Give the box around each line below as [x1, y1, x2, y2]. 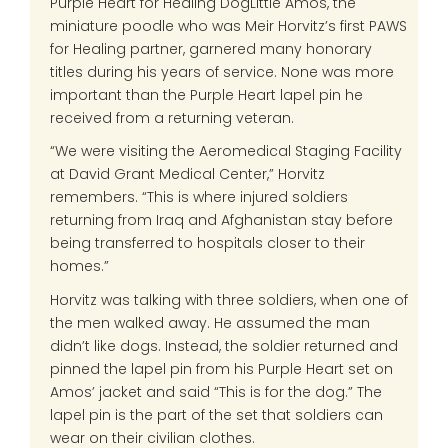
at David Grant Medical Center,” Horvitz [50, 164, 325, 184]
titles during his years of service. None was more [50, 61, 394, 82]
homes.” [50, 256, 109, 276]
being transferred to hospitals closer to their [50, 233, 365, 253]
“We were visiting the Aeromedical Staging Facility [50, 141, 402, 161]
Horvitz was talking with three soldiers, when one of [50, 289, 408, 310]
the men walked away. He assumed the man [50, 312, 370, 333]
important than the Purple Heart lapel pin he [50, 84, 363, 105]
